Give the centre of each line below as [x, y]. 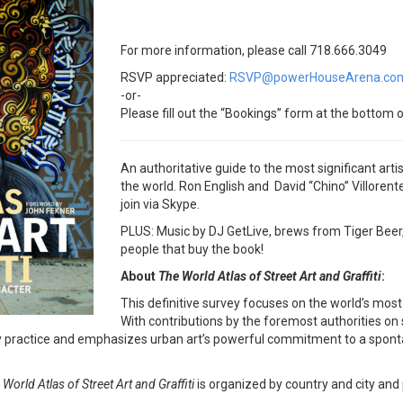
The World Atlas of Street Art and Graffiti [270, 277]
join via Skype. [160, 205]
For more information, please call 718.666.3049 [254, 51]
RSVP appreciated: [175, 78]
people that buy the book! [192, 250]
